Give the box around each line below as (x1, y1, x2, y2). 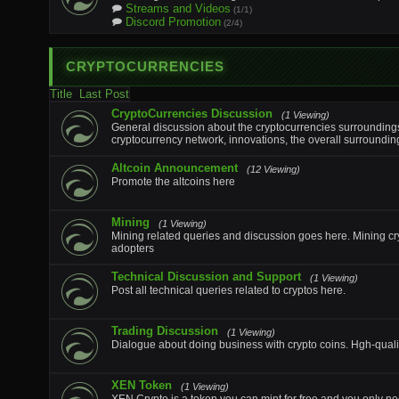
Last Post (79, 87, 129, 101)
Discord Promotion (126, 15, 221, 28)
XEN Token (111, 379, 172, 392)
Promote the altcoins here (111, 175, 235, 188)
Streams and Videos (126, 2, 231, 15)
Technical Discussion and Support (111, 270, 301, 283)
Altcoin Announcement (111, 161, 238, 175)
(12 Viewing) (247, 164, 300, 175)
